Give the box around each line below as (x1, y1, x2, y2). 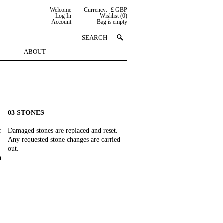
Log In (55, 12, 71, 19)
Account (51, 18, 71, 25)
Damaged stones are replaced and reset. (8, 127, 118, 134)
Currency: (84, 6, 107, 13)
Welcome (50, 6, 71, 13)
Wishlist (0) (100, 12, 127, 19)
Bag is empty (97, 18, 127, 25)
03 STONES (8, 109, 44, 116)
